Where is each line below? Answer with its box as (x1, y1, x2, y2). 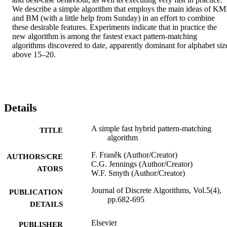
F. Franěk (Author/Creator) (91, 150, 177, 159)
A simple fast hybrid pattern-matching (91, 124, 211, 133)
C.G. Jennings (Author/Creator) (91, 159, 193, 168)
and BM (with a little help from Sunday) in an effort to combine (12, 14, 215, 23)
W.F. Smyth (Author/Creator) (91, 168, 185, 177)
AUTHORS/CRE (7, 152, 63, 161)
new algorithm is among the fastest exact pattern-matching (12, 32, 197, 41)
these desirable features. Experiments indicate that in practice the (12, 23, 217, 32)
